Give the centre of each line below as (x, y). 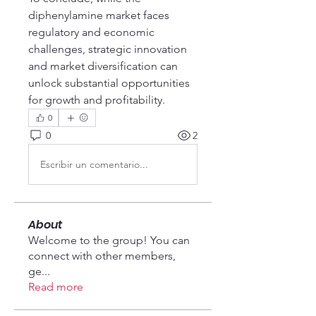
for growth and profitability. (97, 100)
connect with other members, (102, 256)
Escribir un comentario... (94, 164)
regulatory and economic (91, 32)
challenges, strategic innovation (108, 49)
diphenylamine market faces (99, 15)
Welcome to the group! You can (109, 240)
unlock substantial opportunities (109, 83)
